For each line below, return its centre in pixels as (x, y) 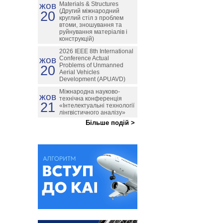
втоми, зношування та (91, 25)
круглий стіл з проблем (91, 18)
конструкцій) (77, 39)
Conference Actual (84, 58)
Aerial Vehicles (79, 72)
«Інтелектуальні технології (97, 106)
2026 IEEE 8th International (96, 51)
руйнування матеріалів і (93, 32)
